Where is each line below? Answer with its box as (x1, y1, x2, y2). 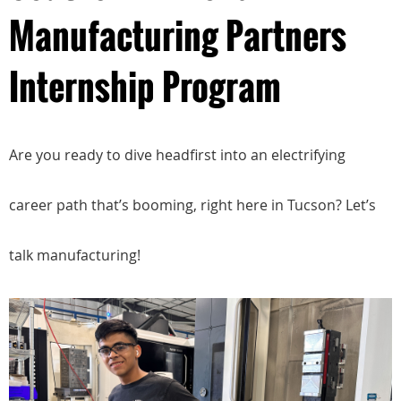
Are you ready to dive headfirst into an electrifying (9, 145, 346, 165)
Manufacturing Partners (9, 8, 346, 62)
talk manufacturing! (9, 245, 141, 265)
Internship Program (9, 59, 281, 113)
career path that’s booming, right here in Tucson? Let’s (9, 195, 376, 215)
